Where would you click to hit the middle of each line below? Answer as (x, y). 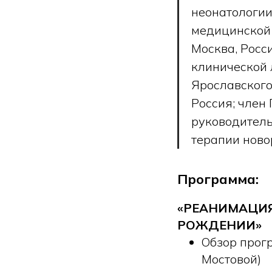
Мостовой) (231, 259)
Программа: (218, 179)
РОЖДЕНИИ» (219, 225)
